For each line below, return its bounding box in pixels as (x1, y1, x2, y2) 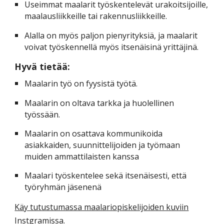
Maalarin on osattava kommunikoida (24, 127, 163, 139)
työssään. (24, 108, 60, 120)
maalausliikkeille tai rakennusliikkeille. (24, 10, 167, 22)
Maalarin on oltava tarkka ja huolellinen (24, 97, 174, 108)
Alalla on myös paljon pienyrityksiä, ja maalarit (24, 29, 198, 41)
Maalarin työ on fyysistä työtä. (24, 78, 138, 89)
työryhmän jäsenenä (24, 181, 102, 193)
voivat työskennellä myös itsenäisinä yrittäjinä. (24, 41, 199, 52)
